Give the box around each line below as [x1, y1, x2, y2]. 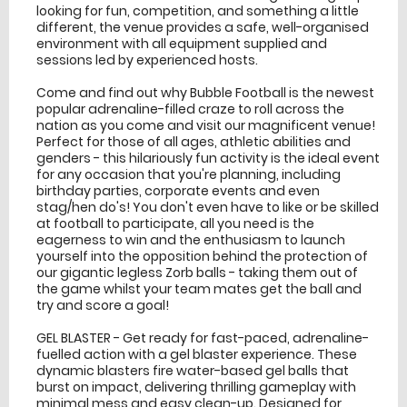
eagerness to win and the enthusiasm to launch [36, 231, 345, 250]
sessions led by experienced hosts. [36, 51, 258, 70]
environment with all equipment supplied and [36, 35, 327, 54]
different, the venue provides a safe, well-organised [36, 18, 369, 37]
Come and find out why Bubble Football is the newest [36, 84, 374, 103]
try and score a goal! [36, 296, 169, 315]
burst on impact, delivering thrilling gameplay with [36, 378, 356, 397]
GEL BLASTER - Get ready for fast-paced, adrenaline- [36, 329, 369, 348]
